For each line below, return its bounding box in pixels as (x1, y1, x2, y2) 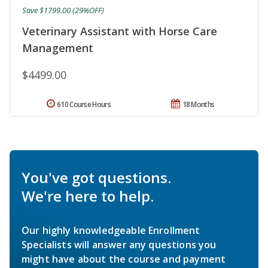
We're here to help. (22, 186, 154, 206)
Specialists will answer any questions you (22, 238, 217, 252)
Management (22, 41, 93, 56)
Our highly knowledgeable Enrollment (22, 224, 200, 237)
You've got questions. (22, 167, 171, 188)
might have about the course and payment (22, 252, 226, 266)
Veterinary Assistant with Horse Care (22, 24, 217, 39)
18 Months (182, 99, 215, 110)
